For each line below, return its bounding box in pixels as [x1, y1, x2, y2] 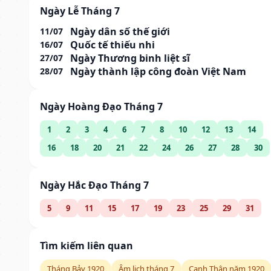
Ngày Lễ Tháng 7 [40, 4, 120, 18]
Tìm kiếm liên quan [40, 238, 133, 252]
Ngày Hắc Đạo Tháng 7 [40, 178, 149, 192]
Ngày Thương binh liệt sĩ [70, 51, 190, 65]
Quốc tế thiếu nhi [70, 38, 155, 51]
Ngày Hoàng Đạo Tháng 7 [40, 99, 163, 113]
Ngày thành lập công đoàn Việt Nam [70, 64, 246, 78]
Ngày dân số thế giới [70, 24, 170, 38]
